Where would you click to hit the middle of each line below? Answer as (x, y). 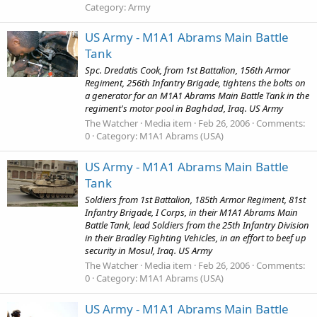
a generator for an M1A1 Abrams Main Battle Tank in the (197, 96)
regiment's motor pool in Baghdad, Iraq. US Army (184, 109)
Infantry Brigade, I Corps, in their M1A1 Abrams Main (191, 212)
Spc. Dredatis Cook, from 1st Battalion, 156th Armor (188, 70)
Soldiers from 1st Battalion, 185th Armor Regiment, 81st (195, 200)
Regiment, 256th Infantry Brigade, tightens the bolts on (195, 83)
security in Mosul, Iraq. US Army (149, 250)
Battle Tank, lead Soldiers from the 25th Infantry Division (197, 225)
